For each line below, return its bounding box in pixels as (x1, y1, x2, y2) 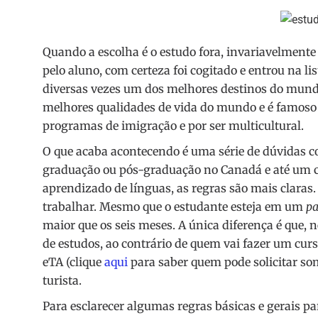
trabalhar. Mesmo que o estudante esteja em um (43, 199, 306, 214)
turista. (43, 273, 82, 288)
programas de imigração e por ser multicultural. (43, 119, 304, 133)
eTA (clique (43, 255, 104, 270)
